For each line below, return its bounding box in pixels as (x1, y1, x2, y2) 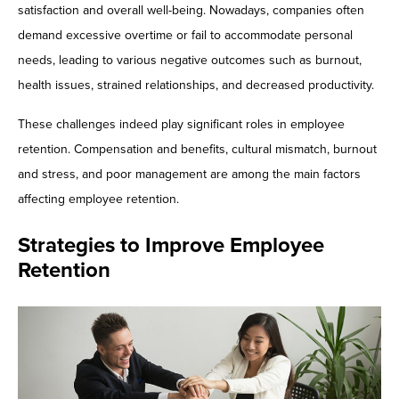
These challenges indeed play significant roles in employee (18, 117, 345, 133)
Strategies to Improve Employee (18, 232, 324, 259)
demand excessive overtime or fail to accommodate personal (18, 28, 353, 44)
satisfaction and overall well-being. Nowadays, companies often (18, 3, 364, 19)
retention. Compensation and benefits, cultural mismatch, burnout (18, 142, 377, 158)
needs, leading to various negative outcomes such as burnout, (18, 53, 362, 69)
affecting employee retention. (18, 191, 179, 208)
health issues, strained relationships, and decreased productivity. (18, 77, 374, 94)
